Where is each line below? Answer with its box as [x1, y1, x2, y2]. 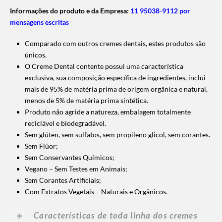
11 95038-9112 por [130, 6, 190, 15]
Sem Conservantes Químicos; [25, 153, 114, 162]
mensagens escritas [10, 17, 69, 26]
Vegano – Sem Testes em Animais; [25, 164, 127, 173]
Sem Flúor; [25, 141, 58, 150]
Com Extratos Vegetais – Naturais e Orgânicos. [25, 187, 167, 196]
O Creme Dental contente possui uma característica [25, 61, 183, 70]
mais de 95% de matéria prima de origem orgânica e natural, [25, 84, 208, 93]
